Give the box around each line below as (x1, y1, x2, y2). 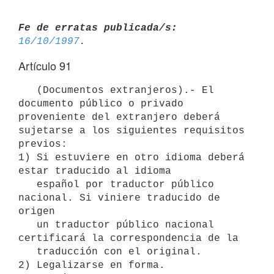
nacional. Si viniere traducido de (18, 192, 220, 204)
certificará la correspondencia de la (18, 232, 239, 244)
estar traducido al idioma (18, 165, 171, 177)
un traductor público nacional (18, 219, 37, 231)
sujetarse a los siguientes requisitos (18, 125, 245, 136)
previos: (18, 138, 67, 150)
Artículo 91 (18, 57, 72, 73)
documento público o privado (18, 98, 183, 109)
